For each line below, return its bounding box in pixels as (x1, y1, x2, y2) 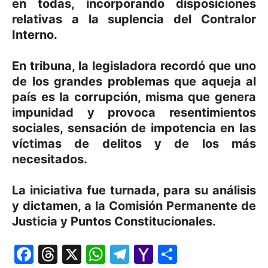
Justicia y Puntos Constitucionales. (12, 214, 216, 229)
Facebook (33, 242, 123, 266)
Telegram (129, 242, 214, 266)
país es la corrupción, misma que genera (12, 90, 256, 104)
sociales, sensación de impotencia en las (12, 121, 256, 135)
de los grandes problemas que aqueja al (12, 74, 256, 89)
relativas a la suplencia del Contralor (12, 12, 256, 26)
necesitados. (12, 152, 87, 166)
